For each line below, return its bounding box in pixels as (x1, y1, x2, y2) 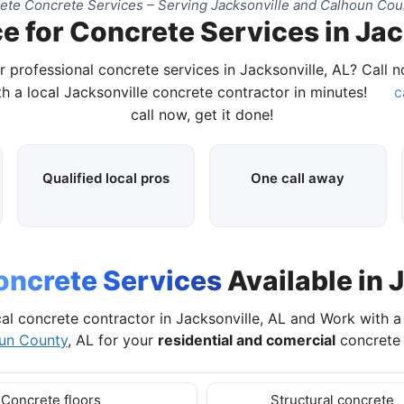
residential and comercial (158, 330, 335, 349)
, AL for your (68, 330, 158, 349)
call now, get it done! (131, 105, 273, 124)
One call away (251, 169, 345, 187)
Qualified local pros (42, 169, 170, 187)
